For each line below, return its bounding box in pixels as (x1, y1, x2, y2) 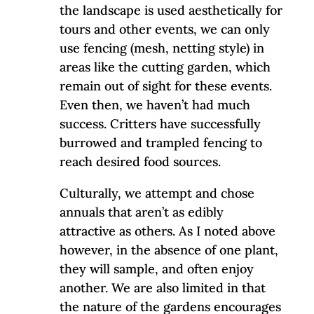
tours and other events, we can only (59, 20, 270, 37)
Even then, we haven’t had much (59, 96, 250, 113)
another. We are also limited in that (59, 279, 266, 296)
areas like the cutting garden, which (59, 58, 271, 75)
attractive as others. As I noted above (59, 222, 275, 239)
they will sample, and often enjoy (59, 260, 254, 277)
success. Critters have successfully (59, 115, 261, 132)
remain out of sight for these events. (59, 77, 272, 94)
